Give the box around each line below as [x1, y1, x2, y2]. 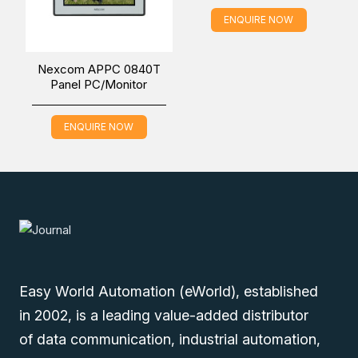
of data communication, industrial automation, [19, 330, 320, 348]
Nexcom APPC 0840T [37, 61, 161, 77]
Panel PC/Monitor [50, 76, 148, 92]
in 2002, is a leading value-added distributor [19, 306, 308, 324]
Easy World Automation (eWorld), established [19, 282, 318, 300]
